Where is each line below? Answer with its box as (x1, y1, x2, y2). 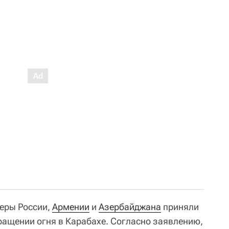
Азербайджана (99, 201, 161, 213)
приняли (161, 201, 199, 213)
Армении (52, 201, 89, 213)
